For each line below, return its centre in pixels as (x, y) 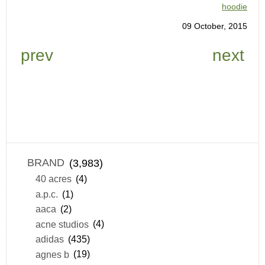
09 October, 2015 (215, 26)
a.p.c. (46, 194)
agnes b (52, 254)
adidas (49, 239)
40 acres (53, 179)
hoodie (235, 6)
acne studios (62, 224)
